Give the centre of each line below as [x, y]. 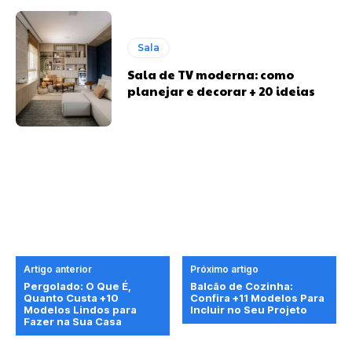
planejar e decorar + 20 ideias [222, 91]
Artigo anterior [58, 269]
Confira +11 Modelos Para [258, 297]
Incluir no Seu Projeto [249, 309]
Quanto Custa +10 [71, 297]
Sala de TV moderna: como [211, 75]
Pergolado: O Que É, [77, 286]
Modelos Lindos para [80, 309]
